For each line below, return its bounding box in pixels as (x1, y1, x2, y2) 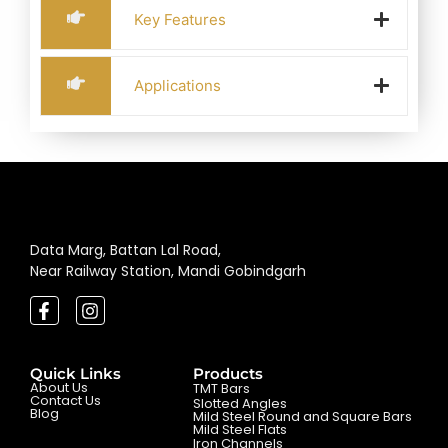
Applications (134, 75, 221, 95)
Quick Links (30, 363, 121, 383)
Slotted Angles (193, 393, 288, 413)
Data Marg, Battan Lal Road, (30, 239, 221, 260)
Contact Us (30, 390, 101, 410)
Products (193, 363, 264, 383)
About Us (30, 377, 88, 397)
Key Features (134, 9, 226, 29)
